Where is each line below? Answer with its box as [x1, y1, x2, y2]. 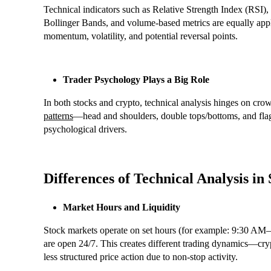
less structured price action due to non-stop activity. [44, 252, 238, 263]
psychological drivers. [44, 124, 127, 135]
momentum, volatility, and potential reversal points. [44, 31, 238, 42]
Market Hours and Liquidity [63, 202, 180, 213]
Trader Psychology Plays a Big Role [63, 74, 209, 85]
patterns [44, 111, 73, 122]
